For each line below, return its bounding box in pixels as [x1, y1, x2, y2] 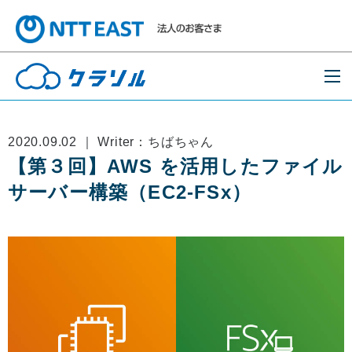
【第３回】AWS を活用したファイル [8, 156, 343, 177]
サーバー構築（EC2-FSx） [8, 181, 251, 203]
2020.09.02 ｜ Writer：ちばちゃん [8, 135, 214, 148]
